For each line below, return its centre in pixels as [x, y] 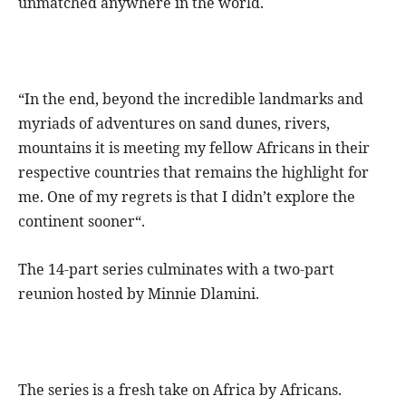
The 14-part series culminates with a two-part [176, 270]
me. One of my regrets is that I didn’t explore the [187, 197]
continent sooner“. [82, 222]
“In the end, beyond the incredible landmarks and [191, 99]
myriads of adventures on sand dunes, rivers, [174, 124]
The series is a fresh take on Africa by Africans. [180, 390]
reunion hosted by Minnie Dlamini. [139, 294]
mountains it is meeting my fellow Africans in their [194, 148]
